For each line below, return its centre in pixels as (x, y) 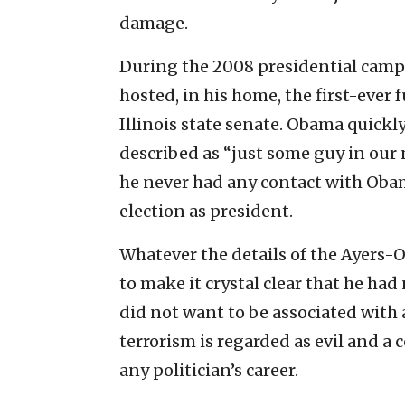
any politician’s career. (209, 370)
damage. (154, 23)
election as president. (206, 211)
